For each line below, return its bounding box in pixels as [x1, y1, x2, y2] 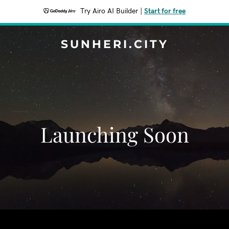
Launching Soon [40, 121, 189, 148]
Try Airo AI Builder [80, 8, 138, 15]
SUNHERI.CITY [60, 37, 169, 51]
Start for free [144, 8, 186, 15]
